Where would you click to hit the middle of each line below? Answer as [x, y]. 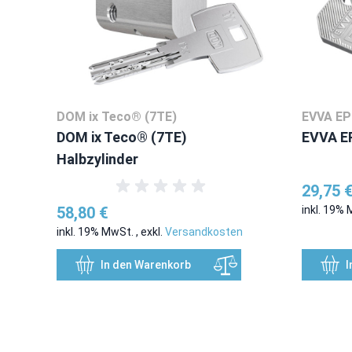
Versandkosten [204, 232]
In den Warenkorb [146, 265]
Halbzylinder [97, 159]
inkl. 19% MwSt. [96, 232]
